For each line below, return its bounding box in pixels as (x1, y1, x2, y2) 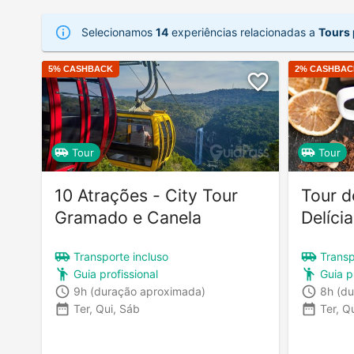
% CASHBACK (53, 63, 113, 73)
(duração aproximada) (90, 284, 205, 299)
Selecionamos (81, 24, 156, 39)
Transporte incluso (73, 250, 168, 264)
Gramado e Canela (55, 206, 201, 228)
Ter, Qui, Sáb (73, 302, 140, 316)
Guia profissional (73, 267, 158, 281)
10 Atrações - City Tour (55, 184, 238, 205)
